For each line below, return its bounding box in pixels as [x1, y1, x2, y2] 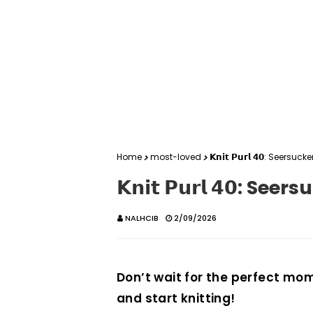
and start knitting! [117, 290, 235, 307]
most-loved [150, 151, 201, 163]
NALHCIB [125, 212, 159, 224]
